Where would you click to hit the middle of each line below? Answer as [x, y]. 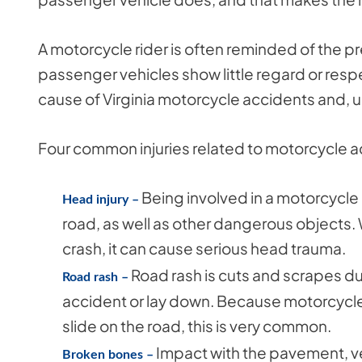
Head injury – [101, 200]
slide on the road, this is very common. [198, 326]
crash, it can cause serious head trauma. [205, 248]
